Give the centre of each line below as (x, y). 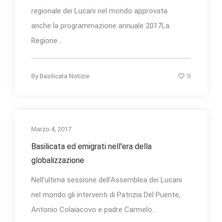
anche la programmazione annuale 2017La (100, 26)
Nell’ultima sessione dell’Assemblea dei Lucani (107, 180)
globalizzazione (58, 160)
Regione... (47, 40)
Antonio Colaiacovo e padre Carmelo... (94, 209)
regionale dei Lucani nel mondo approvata (99, 11)
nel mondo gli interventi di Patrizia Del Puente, (106, 194)
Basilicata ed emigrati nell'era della (91, 146)
